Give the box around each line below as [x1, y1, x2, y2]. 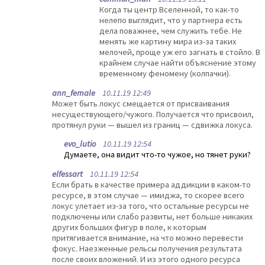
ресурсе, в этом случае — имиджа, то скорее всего [52, 189, 244, 201]
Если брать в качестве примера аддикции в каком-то [52, 179, 251, 190]
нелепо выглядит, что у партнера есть [99, 15, 243, 26]
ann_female [52, 87, 95, 98]
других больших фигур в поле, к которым [52, 221, 206, 232]
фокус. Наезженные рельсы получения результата [52, 243, 242, 254]
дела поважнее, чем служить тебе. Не [99, 25, 242, 37]
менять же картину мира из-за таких [99, 36, 236, 47]
